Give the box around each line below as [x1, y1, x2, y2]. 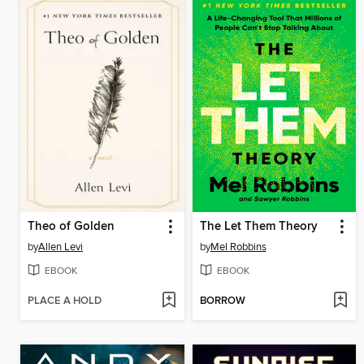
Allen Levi [38, 240, 83, 254]
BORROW [199, 293, 245, 308]
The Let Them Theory [199, 219, 318, 235]
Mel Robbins [210, 240, 266, 254]
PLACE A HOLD [28, 293, 102, 308]
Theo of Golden [28, 219, 115, 235]
